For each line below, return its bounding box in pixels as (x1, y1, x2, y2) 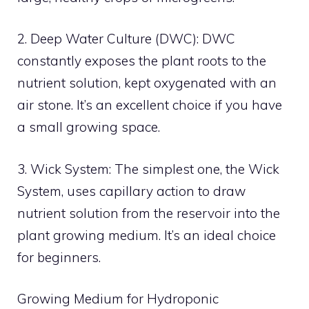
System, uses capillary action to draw (17, 182, 246, 199)
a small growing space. (17, 119, 160, 135)
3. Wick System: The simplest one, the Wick (17, 160, 279, 177)
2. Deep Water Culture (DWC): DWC (17, 30, 235, 47)
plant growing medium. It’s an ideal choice (17, 226, 276, 243)
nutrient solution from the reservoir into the (17, 204, 280, 221)
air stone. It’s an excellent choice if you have (17, 97, 282, 113)
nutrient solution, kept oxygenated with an (17, 74, 277, 91)
